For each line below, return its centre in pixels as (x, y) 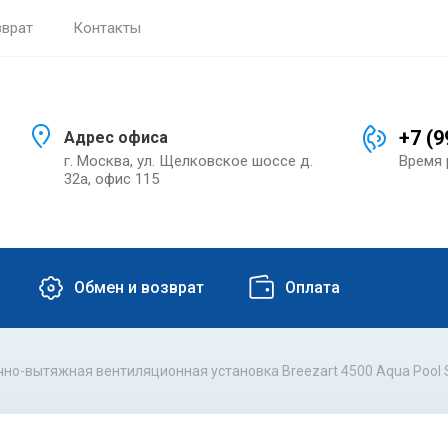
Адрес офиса (116, 137)
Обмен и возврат (139, 288)
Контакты (107, 28)
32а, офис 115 (111, 178)
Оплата (312, 288)
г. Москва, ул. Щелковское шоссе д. (188, 160)
